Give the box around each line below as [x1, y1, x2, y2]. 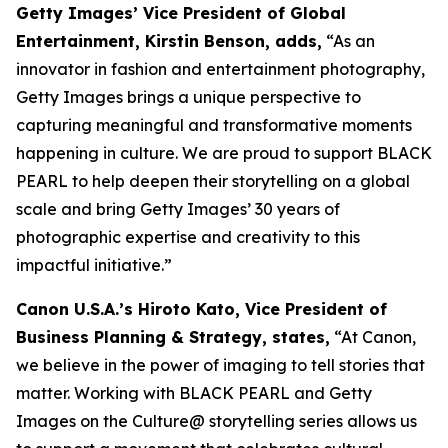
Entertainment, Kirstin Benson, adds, [16, 30, 322, 51]
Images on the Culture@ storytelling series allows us [16, 410, 417, 431]
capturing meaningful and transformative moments [16, 114, 412, 135]
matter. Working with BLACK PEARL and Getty [16, 382, 372, 403]
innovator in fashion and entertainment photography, [16, 58, 425, 79]
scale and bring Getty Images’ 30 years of [16, 198, 340, 219]
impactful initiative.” [16, 254, 172, 275]
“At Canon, [330, 326, 416, 347]
